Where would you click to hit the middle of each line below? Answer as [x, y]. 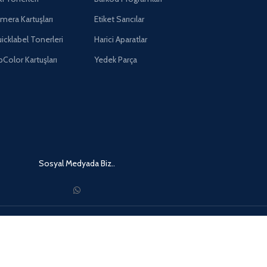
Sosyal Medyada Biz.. [77, 163]
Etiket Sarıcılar [119, 19]
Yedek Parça [115, 59]
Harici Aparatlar [120, 39]
